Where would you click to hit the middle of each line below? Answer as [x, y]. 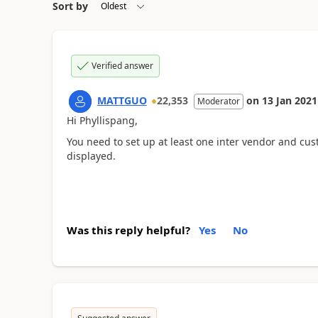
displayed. [91, 156]
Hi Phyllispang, [102, 120]
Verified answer [122, 65]
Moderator [218, 101]
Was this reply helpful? [128, 230]
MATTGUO [122, 100]
